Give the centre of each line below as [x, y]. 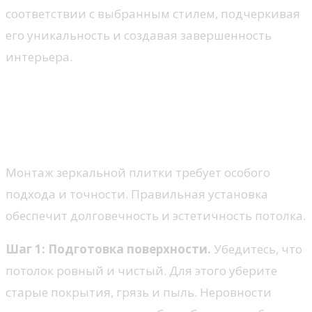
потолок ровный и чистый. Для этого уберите [141, 270]
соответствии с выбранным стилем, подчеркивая [153, 13]
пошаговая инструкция [116, 135]
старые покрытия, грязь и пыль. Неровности [139, 292]
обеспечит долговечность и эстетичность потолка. [156, 215]
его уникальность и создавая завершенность [139, 35]
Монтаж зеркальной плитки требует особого [138, 172]
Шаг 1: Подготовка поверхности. [108, 249]
